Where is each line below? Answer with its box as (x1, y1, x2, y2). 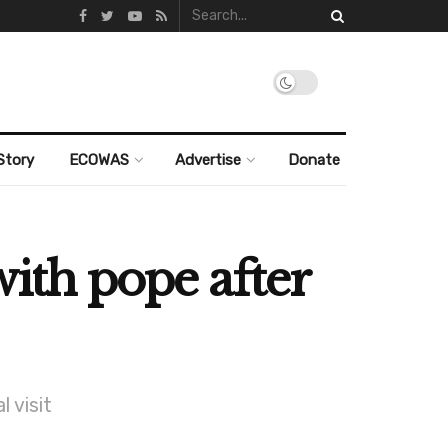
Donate (287, 151, 340, 169)
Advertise (175, 151, 242, 169)
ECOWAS (68, 151, 129, 169)
